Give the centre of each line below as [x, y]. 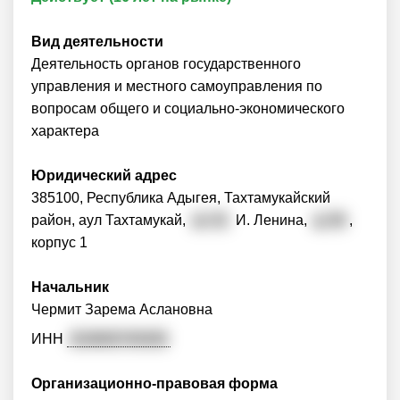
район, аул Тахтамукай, [110, 220]
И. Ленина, [271, 220]
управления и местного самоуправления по [177, 86]
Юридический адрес [104, 175]
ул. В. [211, 220]
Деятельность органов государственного [166, 64]
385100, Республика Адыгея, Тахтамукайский [181, 198]
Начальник [70, 287]
